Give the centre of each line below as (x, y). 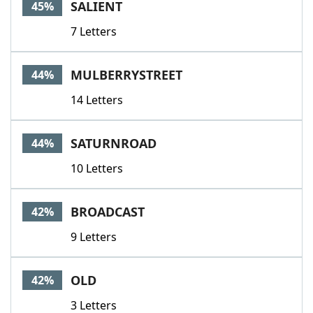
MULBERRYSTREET (126, 75)
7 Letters (94, 31)
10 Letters (97, 168)
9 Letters (94, 237)
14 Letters (97, 100)
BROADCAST (108, 212)
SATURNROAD (114, 143)
